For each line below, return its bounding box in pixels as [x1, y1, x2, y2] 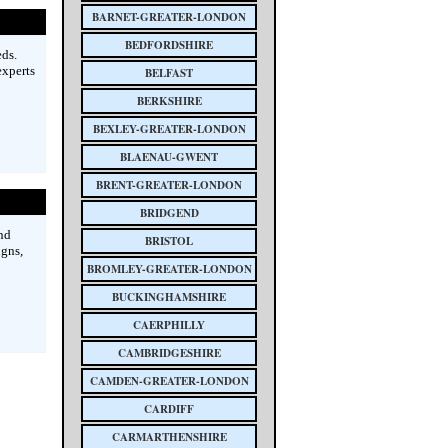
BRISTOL [145, 233, 193, 249]
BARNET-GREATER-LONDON [92, 9, 246, 25]
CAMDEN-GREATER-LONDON [89, 373, 249, 389]
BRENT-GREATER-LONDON [96, 177, 242, 193]
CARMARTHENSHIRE [111, 429, 227, 445]
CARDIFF [144, 401, 194, 417]
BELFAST [145, 65, 193, 81]
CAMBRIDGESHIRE [117, 345, 221, 361]
